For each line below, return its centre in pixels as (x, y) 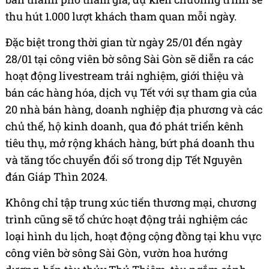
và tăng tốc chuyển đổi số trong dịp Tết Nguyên (124, 159)
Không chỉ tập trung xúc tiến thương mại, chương (131, 202)
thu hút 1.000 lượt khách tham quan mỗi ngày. (121, 16)
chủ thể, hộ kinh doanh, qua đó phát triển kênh (125, 126)
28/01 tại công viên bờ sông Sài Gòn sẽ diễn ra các (129, 59)
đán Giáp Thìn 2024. (56, 176)
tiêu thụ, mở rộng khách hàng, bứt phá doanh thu (130, 143)
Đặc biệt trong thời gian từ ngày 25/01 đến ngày (124, 42)
